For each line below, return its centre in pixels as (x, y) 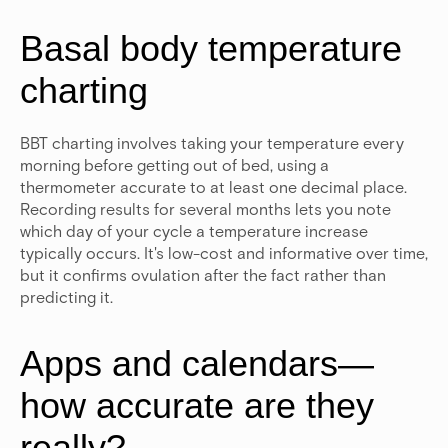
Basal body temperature (211, 49)
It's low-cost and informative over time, (286, 253)
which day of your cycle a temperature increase (194, 231)
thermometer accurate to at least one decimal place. (213, 187)
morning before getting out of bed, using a (174, 165)
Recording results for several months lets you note (205, 209)
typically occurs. (80, 253)
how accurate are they (197, 406)
